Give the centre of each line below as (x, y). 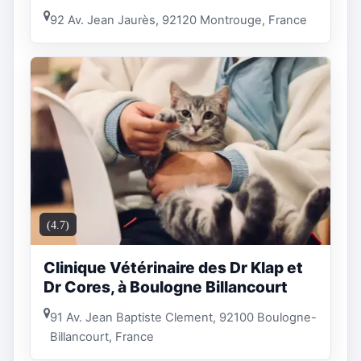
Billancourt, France (102, 336)
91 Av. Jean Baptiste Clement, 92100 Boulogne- (183, 317)
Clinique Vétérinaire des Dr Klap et (173, 268)
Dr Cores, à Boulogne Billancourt (166, 287)
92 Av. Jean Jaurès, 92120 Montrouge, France (178, 20)
